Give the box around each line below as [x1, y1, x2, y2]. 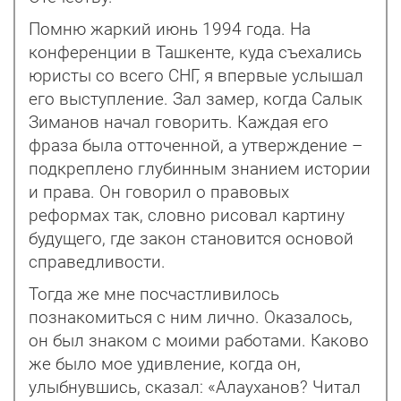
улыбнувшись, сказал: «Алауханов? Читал [29, 378, 361, 398]
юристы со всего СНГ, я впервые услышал [29, 66, 363, 87]
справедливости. [29, 252, 166, 273]
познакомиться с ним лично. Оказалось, [29, 308, 353, 328]
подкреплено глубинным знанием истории [29, 159, 371, 180]
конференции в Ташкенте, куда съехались [29, 43, 362, 64]
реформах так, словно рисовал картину [29, 206, 345, 226]
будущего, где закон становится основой [29, 229, 354, 250]
